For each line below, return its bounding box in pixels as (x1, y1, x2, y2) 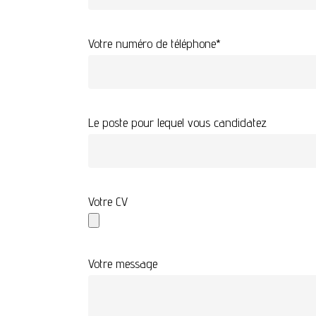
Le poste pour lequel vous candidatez (88, 114, 267, 130)
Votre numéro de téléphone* (88, 35, 221, 51)
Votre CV (88, 193, 128, 209)
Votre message (88, 255, 158, 271)
